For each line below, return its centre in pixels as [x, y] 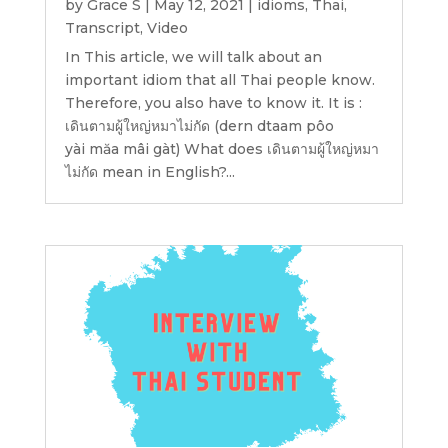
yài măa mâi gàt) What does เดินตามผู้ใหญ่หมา [221, 148]
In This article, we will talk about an [193, 56]
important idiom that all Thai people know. [219, 79]
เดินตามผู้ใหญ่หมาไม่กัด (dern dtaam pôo [199, 125]
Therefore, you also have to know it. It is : [213, 102]
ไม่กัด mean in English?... [149, 171]
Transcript [102, 27]
